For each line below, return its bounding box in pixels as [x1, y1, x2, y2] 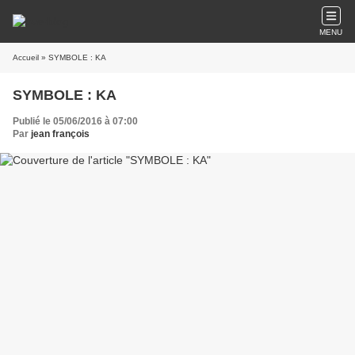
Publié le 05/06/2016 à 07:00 [13, 116, 138, 127]
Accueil [13, 53, 39, 62]
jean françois [31, 128, 90, 139]
